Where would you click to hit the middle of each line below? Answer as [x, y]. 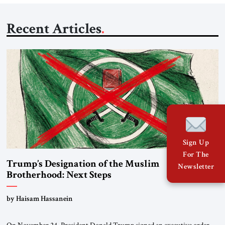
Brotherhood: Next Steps [59, 175]
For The [196, 154]
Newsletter [196, 166]
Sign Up [196, 142]
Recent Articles [54, 29]
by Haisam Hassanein [39, 199]
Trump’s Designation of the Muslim [83, 164]
